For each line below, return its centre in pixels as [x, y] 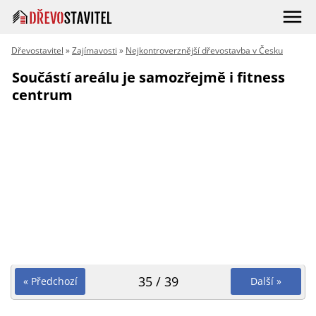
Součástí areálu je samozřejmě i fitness [148, 77]
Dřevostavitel [37, 50]
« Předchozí [50, 281]
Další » [266, 281]
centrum [42, 95]
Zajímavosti [95, 50]
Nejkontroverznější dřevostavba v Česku [204, 50]
